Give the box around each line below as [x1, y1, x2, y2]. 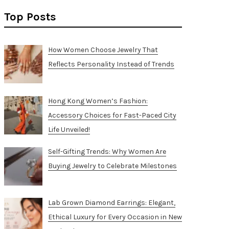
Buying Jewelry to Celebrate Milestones [48, 162, 177, 171]
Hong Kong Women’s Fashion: [48, 96, 148, 105]
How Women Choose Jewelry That [48, 45, 158, 54]
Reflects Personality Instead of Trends [48, 60, 174, 68]
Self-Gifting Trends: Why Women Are [48, 147, 166, 156]
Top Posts [4, 10, 56, 24]
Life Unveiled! [48, 125, 90, 134]
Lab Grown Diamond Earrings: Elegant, [48, 198, 175, 208]
